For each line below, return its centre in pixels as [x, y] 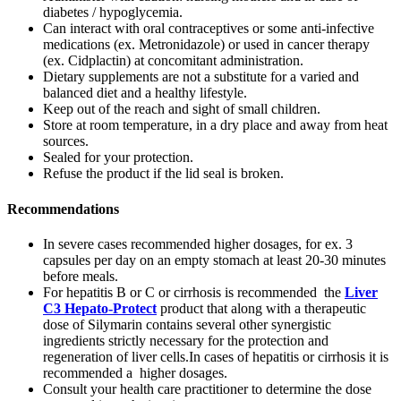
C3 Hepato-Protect [100, 308]
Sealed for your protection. [118, 158]
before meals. [81, 276]
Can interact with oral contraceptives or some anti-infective [209, 29]
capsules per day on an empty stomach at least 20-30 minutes [214, 260]
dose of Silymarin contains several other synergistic [187, 324]
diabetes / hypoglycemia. [113, 13]
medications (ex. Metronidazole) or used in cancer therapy [206, 45]
